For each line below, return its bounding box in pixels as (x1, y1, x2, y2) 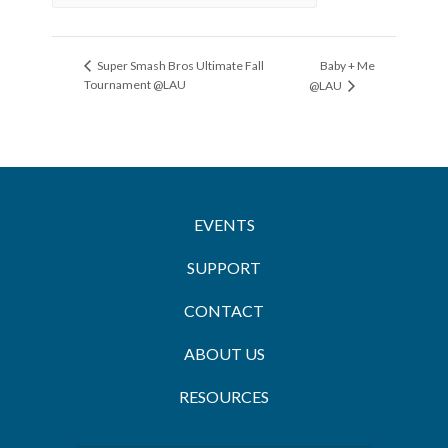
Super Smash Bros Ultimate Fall (95, 58, 264, 74)
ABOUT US (183, 344, 265, 364)
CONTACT (184, 301, 264, 321)
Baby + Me (320, 57, 376, 73)
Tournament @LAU (84, 77, 186, 93)
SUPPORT (187, 258, 261, 278)
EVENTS (193, 215, 255, 235)
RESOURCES (179, 387, 269, 407)
